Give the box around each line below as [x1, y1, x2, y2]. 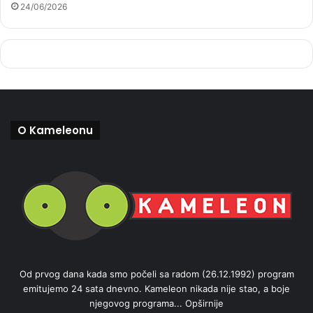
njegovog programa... [89, 298, 185, 310]
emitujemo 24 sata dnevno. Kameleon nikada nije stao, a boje [23, 283, 290, 295]
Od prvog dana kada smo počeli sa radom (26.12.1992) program [19, 268, 294, 280]
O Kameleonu [17, 123, 93, 138]
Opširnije [185, 298, 224, 310]
